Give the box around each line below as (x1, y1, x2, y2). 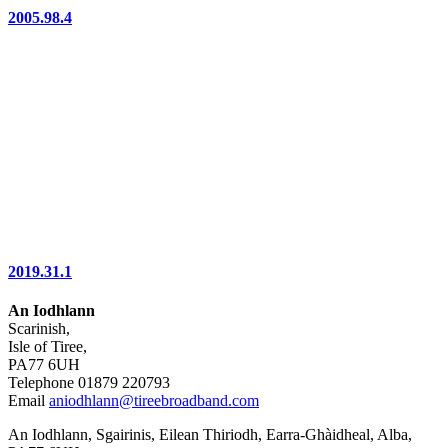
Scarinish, (8, 320, 70, 337)
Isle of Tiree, (8, 338, 87, 355)
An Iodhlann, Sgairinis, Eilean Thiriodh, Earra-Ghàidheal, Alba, (8, 426, 412, 443)
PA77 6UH (8, 356, 80, 373)
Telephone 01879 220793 (8, 374, 170, 391)
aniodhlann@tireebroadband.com (49, 392, 259, 409)
